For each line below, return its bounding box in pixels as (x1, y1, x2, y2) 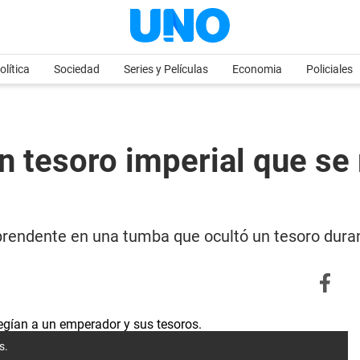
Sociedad (54, 63, 100, 76)
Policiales (306, 63, 353, 76)
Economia (232, 63, 282, 76)
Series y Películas (124, 63, 208, 76)
